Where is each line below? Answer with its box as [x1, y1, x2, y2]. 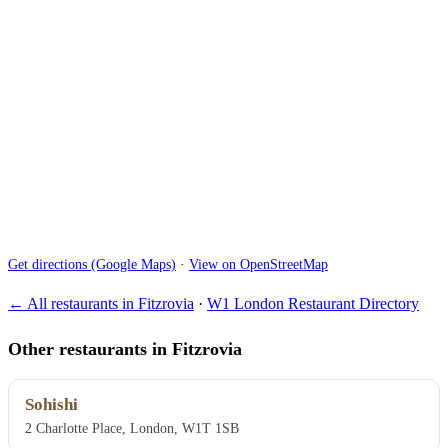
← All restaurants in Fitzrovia [8, 295, 194, 313]
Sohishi [25, 395, 78, 415]
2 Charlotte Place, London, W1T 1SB [25, 420, 239, 437]
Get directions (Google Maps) [8, 256, 176, 272]
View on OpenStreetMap [189, 256, 328, 272]
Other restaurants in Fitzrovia [8, 338, 242, 359]
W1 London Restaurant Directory [207, 295, 419, 313]
